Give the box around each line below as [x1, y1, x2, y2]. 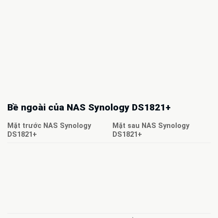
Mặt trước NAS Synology [7, 121, 91, 130]
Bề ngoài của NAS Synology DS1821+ [7, 102, 171, 113]
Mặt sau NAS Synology [112, 121, 190, 130]
